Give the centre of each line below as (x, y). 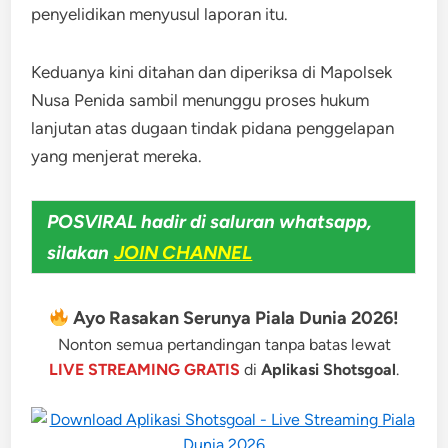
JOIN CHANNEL (183, 252)
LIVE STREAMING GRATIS (144, 369)
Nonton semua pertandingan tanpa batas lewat (224, 344)
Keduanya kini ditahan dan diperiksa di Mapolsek (212, 72)
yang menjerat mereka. (117, 156)
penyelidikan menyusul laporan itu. (160, 14)
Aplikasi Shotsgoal (328, 369)
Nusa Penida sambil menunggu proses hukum (200, 100)
